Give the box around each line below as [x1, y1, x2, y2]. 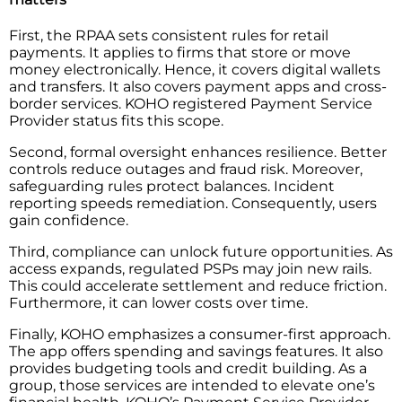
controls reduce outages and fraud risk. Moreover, [9, 161, 363, 179]
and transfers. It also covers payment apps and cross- [9, 78, 387, 96]
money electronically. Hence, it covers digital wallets [9, 61, 380, 79]
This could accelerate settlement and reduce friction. [9, 277, 387, 295]
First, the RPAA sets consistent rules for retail [9, 27, 328, 45]
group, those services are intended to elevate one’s [9, 377, 375, 395]
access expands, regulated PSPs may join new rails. [9, 260, 371, 278]
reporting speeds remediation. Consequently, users [9, 195, 377, 213]
